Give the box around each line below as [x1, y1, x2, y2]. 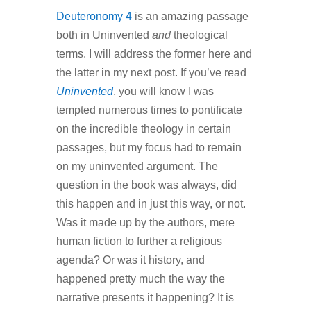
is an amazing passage [131, 10, 249, 22]
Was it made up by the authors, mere [56, 216, 235, 228]
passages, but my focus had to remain [56, 141, 242, 153]
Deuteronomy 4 [56, 10, 132, 22]
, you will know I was [112, 85, 214, 97]
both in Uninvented [56, 28, 152, 41]
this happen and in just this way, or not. [56, 197, 246, 210]
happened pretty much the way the [56, 272, 225, 285]
